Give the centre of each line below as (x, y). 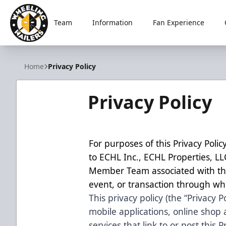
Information (113, 22)
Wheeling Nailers (42, 47)
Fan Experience (179, 22)
